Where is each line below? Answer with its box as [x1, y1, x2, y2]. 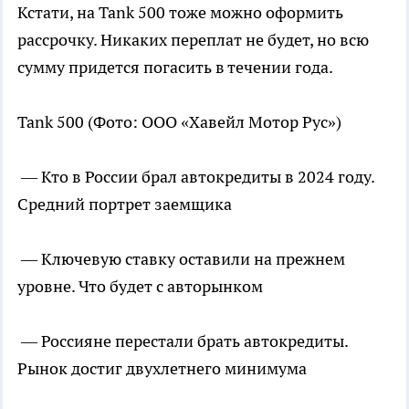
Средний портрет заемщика [17, 193, 232, 215]
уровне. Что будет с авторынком [17, 275, 263, 297]
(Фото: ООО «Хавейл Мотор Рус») [88, 110, 341, 132]
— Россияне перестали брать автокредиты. [17, 330, 348, 351]
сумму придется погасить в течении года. [17, 56, 333, 78]
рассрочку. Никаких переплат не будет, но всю [17, 28, 369, 50]
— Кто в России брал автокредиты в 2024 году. [17, 165, 374, 187]
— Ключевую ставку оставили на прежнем [17, 247, 345, 269]
